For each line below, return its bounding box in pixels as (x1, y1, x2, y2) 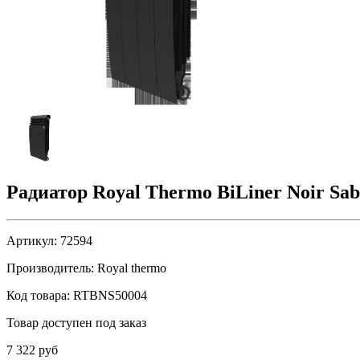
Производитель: (6, 260, 94, 275)
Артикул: (6, 233, 57, 247)
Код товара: (6, 288, 70, 302)
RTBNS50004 (70, 288, 147, 302)
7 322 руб (6, 342, 58, 357)
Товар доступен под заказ (6, 315, 146, 329)
